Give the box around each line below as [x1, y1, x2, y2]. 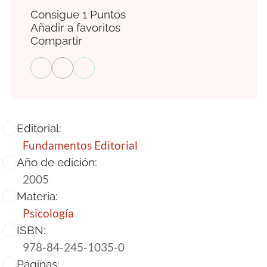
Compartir [30, 34, 82, 48]
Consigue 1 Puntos [30, 8, 126, 21]
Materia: [16, 190, 58, 203]
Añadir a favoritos [30, 21, 120, 35]
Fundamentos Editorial [23, 138, 138, 153]
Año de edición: [16, 156, 97, 169]
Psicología [23, 206, 74, 221]
